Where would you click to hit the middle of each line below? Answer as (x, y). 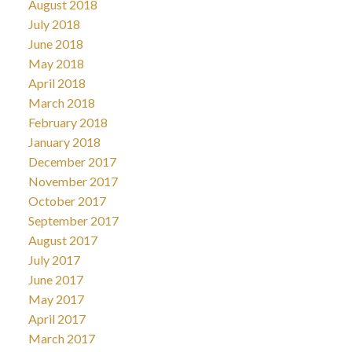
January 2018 (64, 141)
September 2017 (73, 220)
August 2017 (62, 240)
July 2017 (54, 259)
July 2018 (54, 24)
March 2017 (61, 338)
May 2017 (56, 299)
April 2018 (57, 82)
